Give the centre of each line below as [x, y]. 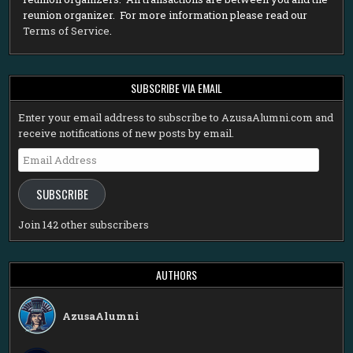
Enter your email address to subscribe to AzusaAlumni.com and [176, 117]
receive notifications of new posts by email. [126, 133]
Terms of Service [67, 30]
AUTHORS [176, 275]
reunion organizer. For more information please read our [165, 15]
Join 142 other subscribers [84, 225]
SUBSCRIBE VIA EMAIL [176, 87]
